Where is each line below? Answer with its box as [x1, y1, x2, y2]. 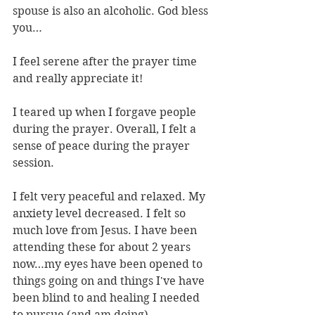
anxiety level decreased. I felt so [13, 207, 188, 221]
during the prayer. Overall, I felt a [13, 122, 199, 136]
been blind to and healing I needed [13, 291, 202, 305]
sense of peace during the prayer [13, 139, 193, 153]
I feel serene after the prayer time [13, 55, 200, 69]
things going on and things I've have [13, 274, 207, 288]
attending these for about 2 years [13, 240, 193, 255]
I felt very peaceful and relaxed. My [13, 190, 208, 204]
